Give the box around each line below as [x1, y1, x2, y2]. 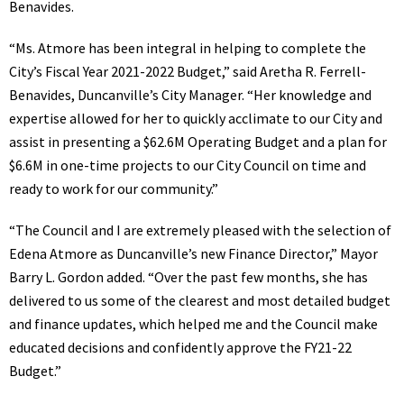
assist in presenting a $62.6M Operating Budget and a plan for [9, 133, 387, 151]
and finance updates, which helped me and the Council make [9, 315, 378, 333]
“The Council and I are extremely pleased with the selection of [9, 221, 391, 239]
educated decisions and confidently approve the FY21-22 [9, 338, 352, 356]
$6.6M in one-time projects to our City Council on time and [9, 156, 366, 174]
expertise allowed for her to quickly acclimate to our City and [9, 109, 382, 127]
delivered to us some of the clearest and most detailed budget [9, 291, 390, 309]
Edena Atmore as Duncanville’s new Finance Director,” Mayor [9, 244, 378, 262]
